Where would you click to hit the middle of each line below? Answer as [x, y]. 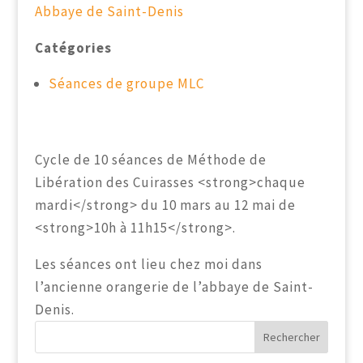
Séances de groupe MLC [126, 83]
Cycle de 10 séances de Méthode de [150, 160]
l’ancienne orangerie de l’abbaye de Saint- [174, 287]
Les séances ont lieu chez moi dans [148, 264]
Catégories [73, 48]
